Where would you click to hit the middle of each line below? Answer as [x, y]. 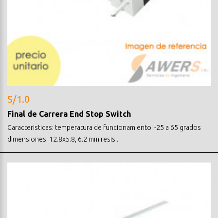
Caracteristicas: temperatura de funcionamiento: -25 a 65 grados [104, 127]
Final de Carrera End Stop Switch [69, 114]
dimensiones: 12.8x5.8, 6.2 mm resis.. [63, 139]
